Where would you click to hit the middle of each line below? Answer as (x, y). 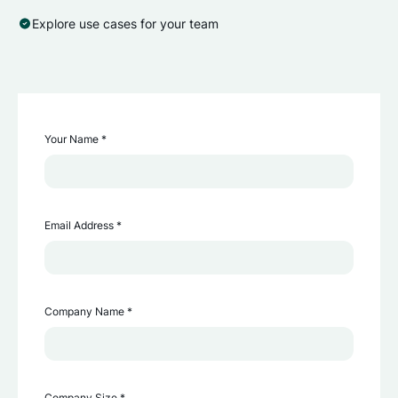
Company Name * (88, 311)
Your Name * (76, 139)
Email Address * (83, 225)
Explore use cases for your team (125, 24)
